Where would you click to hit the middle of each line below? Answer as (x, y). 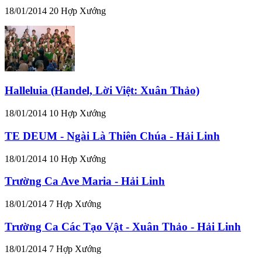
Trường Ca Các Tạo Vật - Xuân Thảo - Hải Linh (123, 226)
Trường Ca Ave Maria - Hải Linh (85, 181)
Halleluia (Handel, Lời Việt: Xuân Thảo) (102, 91)
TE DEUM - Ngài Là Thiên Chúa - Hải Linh (112, 136)
